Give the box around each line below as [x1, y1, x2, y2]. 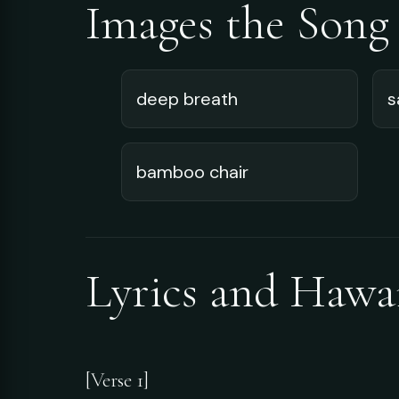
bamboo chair [136, 160, 248, 184]
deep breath [136, 87, 238, 111]
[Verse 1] [85, 368, 149, 394]
